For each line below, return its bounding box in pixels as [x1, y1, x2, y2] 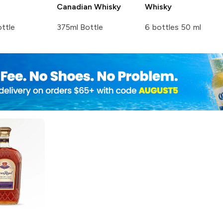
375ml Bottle [56, 22, 104, 32]
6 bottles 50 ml [145, 22, 201, 32]
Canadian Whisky [56, 1, 121, 11]
